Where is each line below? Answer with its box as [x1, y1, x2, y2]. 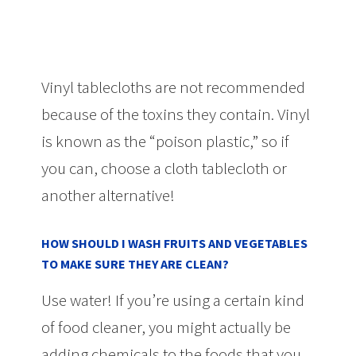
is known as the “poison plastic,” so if [41, 130, 290, 152]
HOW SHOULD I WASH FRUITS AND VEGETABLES [41, 234, 308, 251]
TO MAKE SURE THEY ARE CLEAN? [41, 255, 230, 272]
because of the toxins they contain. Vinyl [41, 103, 311, 125]
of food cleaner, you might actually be [41, 315, 292, 338]
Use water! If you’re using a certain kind [41, 288, 305, 311]
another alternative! [41, 184, 176, 206]
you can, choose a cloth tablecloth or [41, 157, 288, 179]
